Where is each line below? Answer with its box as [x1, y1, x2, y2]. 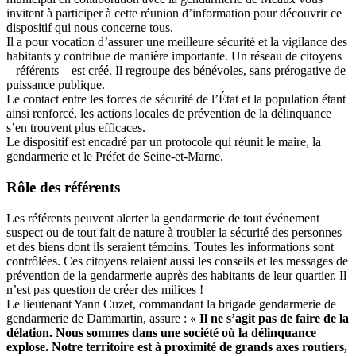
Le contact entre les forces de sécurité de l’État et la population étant [6, 92, 346, 106]
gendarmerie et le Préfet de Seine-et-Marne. [6, 149, 223, 164]
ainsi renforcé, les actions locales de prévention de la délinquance [6, 106, 331, 121]
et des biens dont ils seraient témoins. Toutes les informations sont [6, 239, 334, 253]
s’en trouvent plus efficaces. [6, 121, 145, 135]
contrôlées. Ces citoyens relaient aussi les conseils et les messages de [6, 253, 348, 268]
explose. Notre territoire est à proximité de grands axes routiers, [6, 339, 347, 354]
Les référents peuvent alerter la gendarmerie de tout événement [6, 211, 319, 225]
